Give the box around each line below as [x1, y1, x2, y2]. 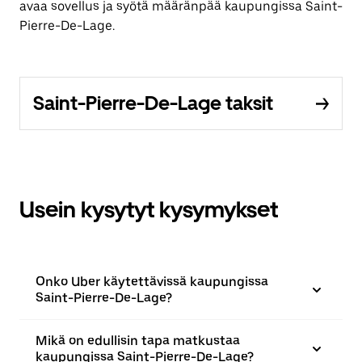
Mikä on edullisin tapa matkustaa [36, 333, 240, 348]
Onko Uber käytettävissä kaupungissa [36, 274, 268, 289]
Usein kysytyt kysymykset [19, 196, 278, 223]
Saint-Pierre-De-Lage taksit [33, 91, 273, 115]
